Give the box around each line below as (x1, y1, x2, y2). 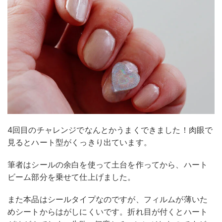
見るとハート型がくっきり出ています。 (7, 137, 152, 148)
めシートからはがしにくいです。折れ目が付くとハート (7, 207, 208, 217)
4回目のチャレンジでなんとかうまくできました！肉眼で (7, 125, 213, 135)
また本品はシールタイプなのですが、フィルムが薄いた (7, 194, 208, 205)
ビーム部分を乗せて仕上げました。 (7, 172, 136, 182)
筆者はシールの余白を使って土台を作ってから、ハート (7, 160, 208, 170)
